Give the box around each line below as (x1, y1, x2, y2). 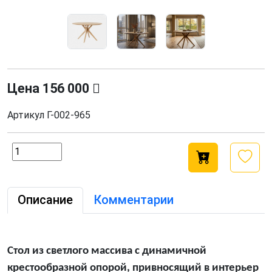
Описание (18, 192, 73, 208)
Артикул (7, 109, 44, 121)
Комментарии (93, 192, 174, 208)
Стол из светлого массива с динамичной (7, 245, 206, 257)
